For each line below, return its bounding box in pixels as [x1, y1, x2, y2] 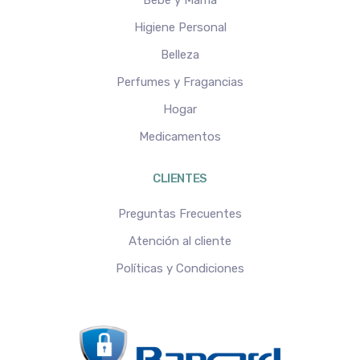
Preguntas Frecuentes [118, 207, 242, 222]
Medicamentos [139, 129, 221, 145]
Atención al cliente [129, 234, 231, 249]
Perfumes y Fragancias [117, 75, 243, 90]
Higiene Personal [133, 20, 227, 35]
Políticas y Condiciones [116, 261, 244, 276]
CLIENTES [153, 171, 207, 186]
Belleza [161, 47, 199, 63]
